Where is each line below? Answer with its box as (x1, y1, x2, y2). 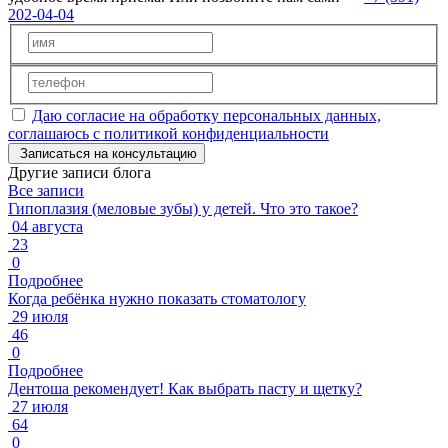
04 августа (12, 218, 83, 236)
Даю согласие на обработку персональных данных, (32, 107, 381, 125)
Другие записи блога (8, 164, 151, 182)
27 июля (12, 398, 68, 416)
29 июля (12, 308, 68, 326)
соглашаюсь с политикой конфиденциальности (8, 125, 329, 143)
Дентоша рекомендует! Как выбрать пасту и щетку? (8, 380, 362, 398)
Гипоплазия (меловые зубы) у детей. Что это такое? (8, 200, 358, 218)
